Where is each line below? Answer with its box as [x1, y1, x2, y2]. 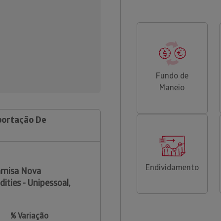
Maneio [159, 82, 185, 93]
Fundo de [155, 71, 188, 81]
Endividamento [145, 162, 199, 173]
